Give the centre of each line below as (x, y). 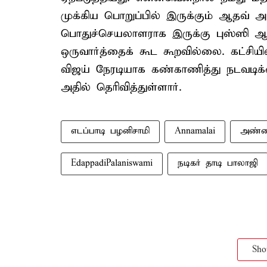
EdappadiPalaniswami (112, 163)
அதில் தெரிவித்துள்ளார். (121, 87)
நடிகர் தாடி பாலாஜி (218, 163)
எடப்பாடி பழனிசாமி (110, 131)
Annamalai (195, 131)
